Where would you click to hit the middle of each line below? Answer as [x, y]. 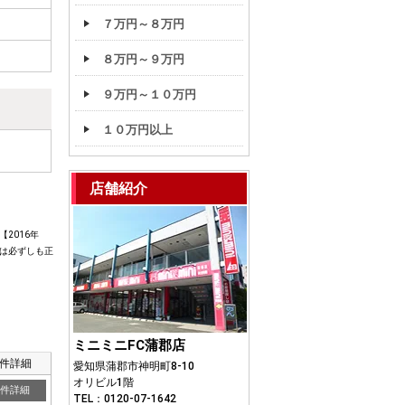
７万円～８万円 [143, 24]
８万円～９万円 [143, 59]
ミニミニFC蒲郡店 [129, 345]
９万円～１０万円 [149, 94]
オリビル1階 [104, 382]
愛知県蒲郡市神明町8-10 [134, 366]
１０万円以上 [137, 130]
